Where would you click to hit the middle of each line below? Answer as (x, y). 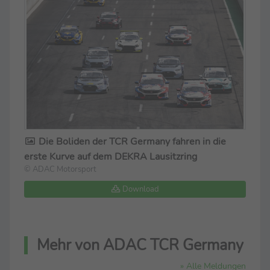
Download (140, 189)
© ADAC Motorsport (60, 169)
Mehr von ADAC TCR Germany (140, 245)
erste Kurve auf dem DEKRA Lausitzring (111, 156)
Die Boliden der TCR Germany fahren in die (131, 141)
